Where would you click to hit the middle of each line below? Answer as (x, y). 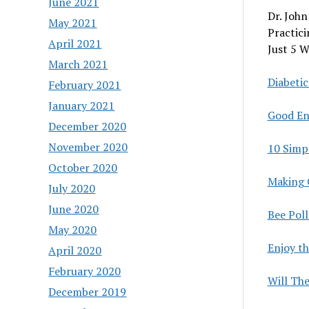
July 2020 (72, 188)
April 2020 (75, 250)
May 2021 (73, 22)
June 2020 (74, 209)
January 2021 (82, 105)
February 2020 (85, 271)
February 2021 (85, 84)
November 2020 (88, 147)
